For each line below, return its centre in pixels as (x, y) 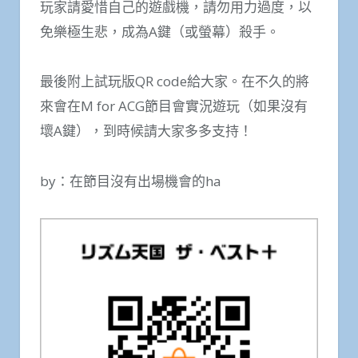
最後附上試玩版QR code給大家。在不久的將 (175, 82)
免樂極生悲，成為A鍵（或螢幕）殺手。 (160, 31)
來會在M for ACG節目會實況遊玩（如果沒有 (174, 106)
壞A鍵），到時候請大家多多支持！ (146, 131)
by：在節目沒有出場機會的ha (131, 181)
